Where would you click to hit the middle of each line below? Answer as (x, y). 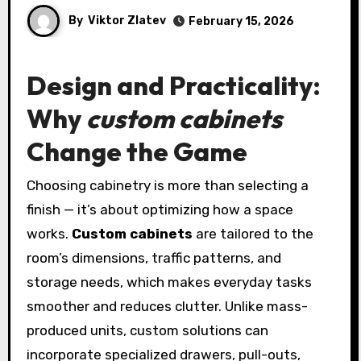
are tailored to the (253, 234)
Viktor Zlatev (127, 20)
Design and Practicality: (173, 85)
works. (49, 234)
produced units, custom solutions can (147, 331)
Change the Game (137, 151)
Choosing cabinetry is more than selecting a (31, 186)
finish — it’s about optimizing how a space (160, 210)
